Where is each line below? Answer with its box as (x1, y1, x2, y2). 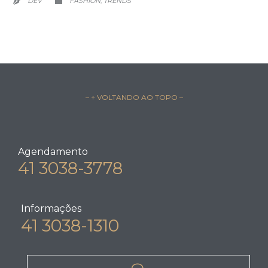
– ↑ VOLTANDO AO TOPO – (85, 93, 183, 102)
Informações (21, 202, 81, 214)
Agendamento (18, 145, 88, 157)
